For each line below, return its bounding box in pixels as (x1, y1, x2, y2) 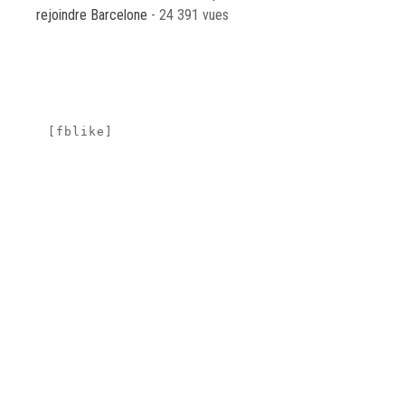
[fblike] (48, 125, 113, 139)
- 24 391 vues (147, 6, 229, 24)
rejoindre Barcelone (36, 6, 147, 24)
